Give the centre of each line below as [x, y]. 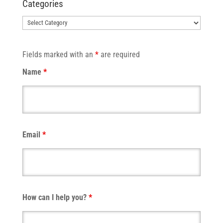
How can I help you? [55, 198]
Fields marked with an [58, 55]
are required [119, 55]
